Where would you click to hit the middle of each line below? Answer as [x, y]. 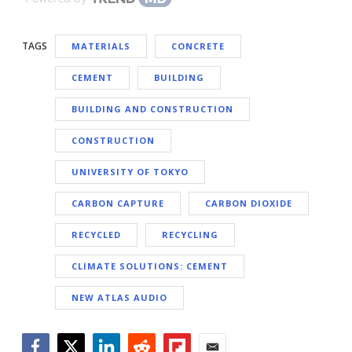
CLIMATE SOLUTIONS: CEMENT [150, 266]
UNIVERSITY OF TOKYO [130, 172]
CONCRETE [198, 46]
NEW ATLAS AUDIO [119, 298]
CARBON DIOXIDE [249, 203]
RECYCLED [96, 235]
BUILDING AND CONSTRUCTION [152, 109]
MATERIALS [101, 46]
